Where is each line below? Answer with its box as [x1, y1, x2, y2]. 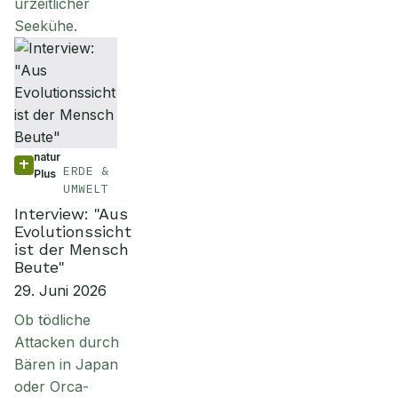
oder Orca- [14, 378, 89, 395]
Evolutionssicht [14, 222, 131, 241]
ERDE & [63, 163, 109, 179]
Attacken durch [14, 333, 119, 351]
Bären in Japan [14, 355, 118, 373]
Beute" [14, 258, 65, 276]
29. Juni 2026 [14, 282, 107, 299]
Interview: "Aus [14, 204, 128, 223]
